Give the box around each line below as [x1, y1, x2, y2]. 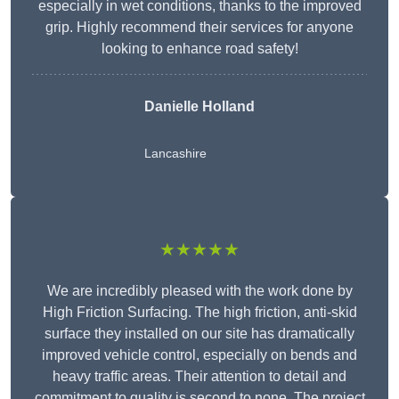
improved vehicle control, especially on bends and [42, 347, 357, 363]
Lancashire [144, 146, 207, 161]
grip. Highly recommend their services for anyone [45, 20, 354, 36]
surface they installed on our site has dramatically [45, 326, 354, 342]
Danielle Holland [144, 99, 255, 115]
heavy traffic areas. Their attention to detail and [53, 369, 346, 385]
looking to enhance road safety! [101, 41, 298, 57]
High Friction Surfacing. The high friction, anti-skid [42, 305, 357, 321]
